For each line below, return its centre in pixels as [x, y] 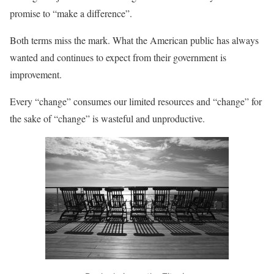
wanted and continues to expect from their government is [118, 57]
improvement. [36, 74]
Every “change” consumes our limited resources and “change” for [136, 101]
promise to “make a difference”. [71, 13]
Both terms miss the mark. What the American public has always [134, 40]
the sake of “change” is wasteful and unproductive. [107, 118]
